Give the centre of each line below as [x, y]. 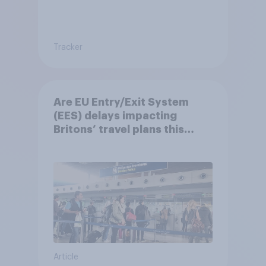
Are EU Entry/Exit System [121, 102]
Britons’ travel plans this [118, 129]
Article [66, 257]
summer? [78, 143]
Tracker [68, 47]
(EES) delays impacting [115, 115]
